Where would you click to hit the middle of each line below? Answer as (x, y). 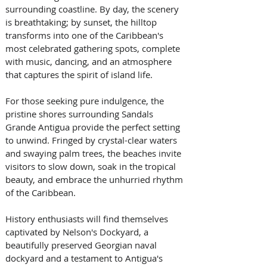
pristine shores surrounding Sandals (80, 114)
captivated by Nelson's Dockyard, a (78, 232)
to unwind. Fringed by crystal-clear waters (92, 140)
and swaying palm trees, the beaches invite (94, 153)
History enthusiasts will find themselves (88, 219)
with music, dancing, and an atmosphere (90, 62)
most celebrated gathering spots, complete (94, 49)
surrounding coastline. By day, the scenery (93, 9)
